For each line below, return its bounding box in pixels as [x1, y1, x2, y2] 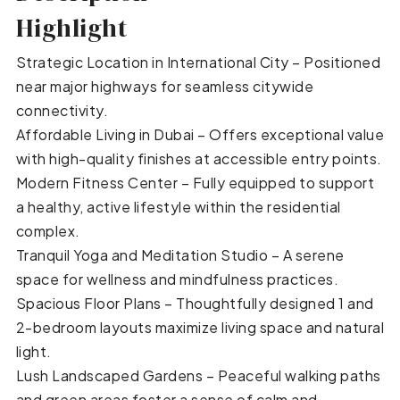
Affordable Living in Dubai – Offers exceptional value [15, 124, 385, 144]
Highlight [15, 9, 128, 46]
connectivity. [15, 100, 109, 120]
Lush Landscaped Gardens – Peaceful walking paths [15, 365, 381, 385]
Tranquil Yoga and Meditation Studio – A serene [15, 245, 345, 264]
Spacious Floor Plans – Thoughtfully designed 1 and [15, 293, 374, 312]
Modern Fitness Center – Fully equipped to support [15, 172, 375, 192]
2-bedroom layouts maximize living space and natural [15, 317, 385, 337]
